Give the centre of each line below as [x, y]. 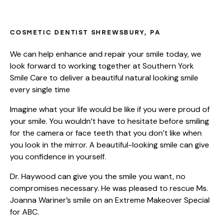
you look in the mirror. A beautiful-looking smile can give [110, 145]
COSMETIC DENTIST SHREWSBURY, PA [85, 32]
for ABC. [24, 212]
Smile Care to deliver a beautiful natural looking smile [104, 77]
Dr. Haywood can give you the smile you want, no [98, 176]
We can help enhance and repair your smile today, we [106, 54]
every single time [40, 89]
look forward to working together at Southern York [102, 66]
